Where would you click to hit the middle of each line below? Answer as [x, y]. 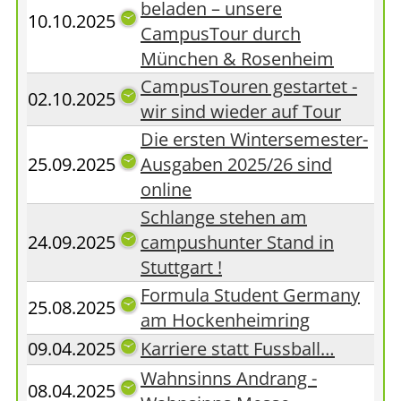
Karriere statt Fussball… [238, 349]
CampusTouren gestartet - [249, 86]
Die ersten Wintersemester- [254, 139]
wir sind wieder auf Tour [241, 111]
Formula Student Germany [250, 295]
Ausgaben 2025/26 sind [236, 164]
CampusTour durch [221, 34]
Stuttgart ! [181, 267]
